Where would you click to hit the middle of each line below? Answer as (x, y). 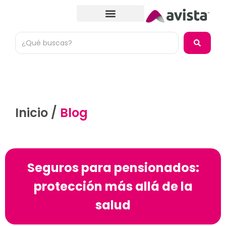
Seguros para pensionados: (113, 168)
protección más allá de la (113, 187)
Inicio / (38, 113)
